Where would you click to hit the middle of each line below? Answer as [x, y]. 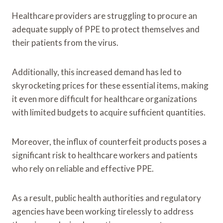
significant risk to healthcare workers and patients [105, 155]
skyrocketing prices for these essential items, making [110, 85]
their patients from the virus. [65, 42]
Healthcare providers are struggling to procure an [105, 15]
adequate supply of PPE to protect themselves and [106, 29]
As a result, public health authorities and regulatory [107, 198]
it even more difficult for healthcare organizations [105, 99]
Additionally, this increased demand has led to [97, 72]
